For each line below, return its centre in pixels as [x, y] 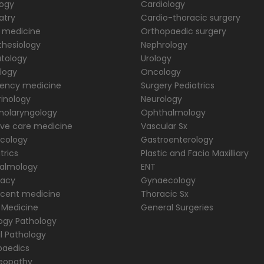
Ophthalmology [173, 113]
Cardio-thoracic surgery [191, 18]
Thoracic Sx [165, 194]
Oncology [161, 72]
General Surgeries [177, 207]
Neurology [161, 99]
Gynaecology [168, 180]
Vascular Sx [164, 126]
